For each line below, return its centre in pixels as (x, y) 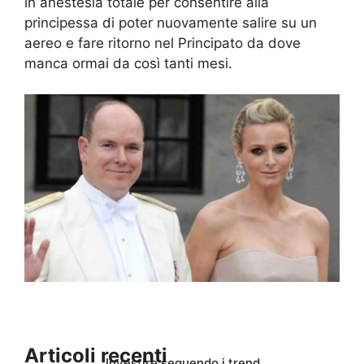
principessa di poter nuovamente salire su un (171, 22)
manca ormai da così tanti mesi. (128, 63)
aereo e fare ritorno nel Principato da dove (162, 43)
